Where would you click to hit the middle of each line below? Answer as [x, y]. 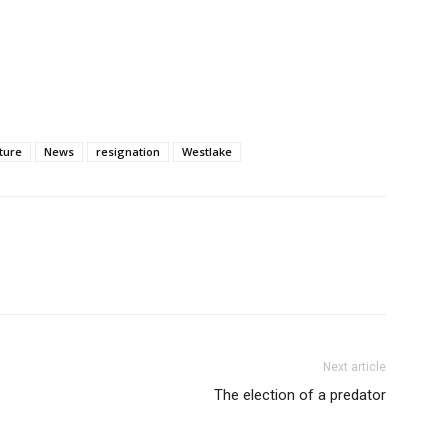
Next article [354, 367]
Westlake [207, 151]
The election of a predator [300, 395]
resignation [128, 151]
